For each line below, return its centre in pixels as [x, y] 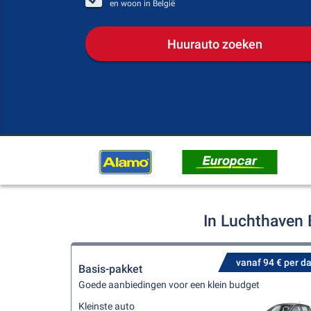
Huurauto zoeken [215, 44]
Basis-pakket [110, 269]
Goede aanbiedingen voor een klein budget [169, 285]
